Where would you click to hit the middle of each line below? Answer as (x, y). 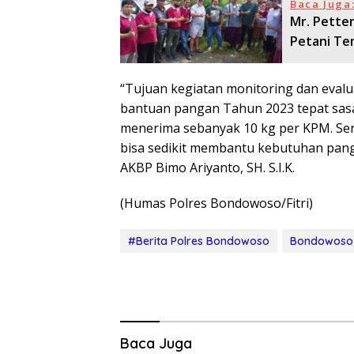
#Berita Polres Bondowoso (199, 241)
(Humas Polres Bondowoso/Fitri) (217, 203)
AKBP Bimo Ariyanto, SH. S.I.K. (207, 168)
